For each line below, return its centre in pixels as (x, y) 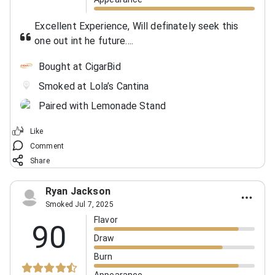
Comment (47, 146)
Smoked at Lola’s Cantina (94, 86)
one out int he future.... (84, 41)
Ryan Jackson (78, 191)
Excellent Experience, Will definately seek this (137, 26)
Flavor (106, 219)
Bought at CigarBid (80, 66)
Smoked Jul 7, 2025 (79, 204)
